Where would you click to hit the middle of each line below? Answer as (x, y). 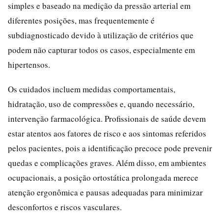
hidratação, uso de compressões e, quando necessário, (101, 104)
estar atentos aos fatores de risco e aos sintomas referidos (107, 133)
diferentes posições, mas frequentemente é (81, 20)
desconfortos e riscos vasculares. (65, 207)
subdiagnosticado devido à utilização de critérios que (101, 35)
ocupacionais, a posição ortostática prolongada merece (103, 177)
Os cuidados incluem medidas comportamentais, (92, 89)
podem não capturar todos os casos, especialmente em (101, 50)
